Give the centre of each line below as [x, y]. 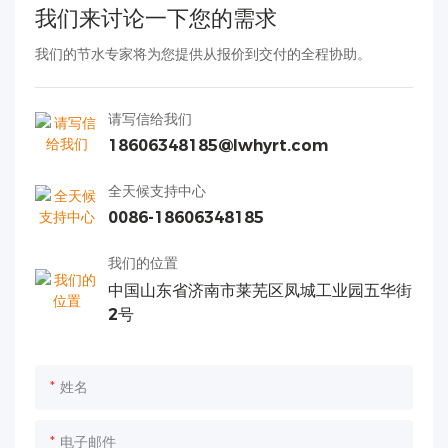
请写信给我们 [150, 118]
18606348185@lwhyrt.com [218, 145]
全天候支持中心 [157, 191]
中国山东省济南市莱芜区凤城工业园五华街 [260, 290]
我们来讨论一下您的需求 [156, 18]
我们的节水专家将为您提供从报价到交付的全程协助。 [203, 53]
